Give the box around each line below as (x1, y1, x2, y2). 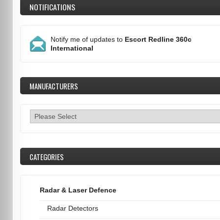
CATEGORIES (29, 151, 64, 163)
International (50, 44, 93, 53)
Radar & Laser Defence (39, 186, 116, 194)
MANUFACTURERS (29, 81, 78, 92)
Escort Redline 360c (124, 35, 192, 44)
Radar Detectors (47, 204, 98, 213)
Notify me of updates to (50, 35, 125, 44)
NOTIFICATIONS (29, 1, 75, 13)
